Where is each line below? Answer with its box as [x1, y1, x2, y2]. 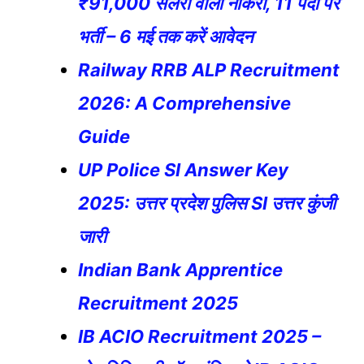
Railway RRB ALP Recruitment [78, 58, 340, 80]
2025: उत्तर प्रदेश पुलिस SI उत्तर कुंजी [78, 192, 336, 214]
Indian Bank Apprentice [78, 258, 283, 280]
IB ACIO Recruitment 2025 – [78, 325, 321, 347]
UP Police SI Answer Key [78, 158, 288, 180]
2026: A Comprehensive [78, 92, 291, 114]
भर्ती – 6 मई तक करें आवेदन [78, 25, 253, 47]
